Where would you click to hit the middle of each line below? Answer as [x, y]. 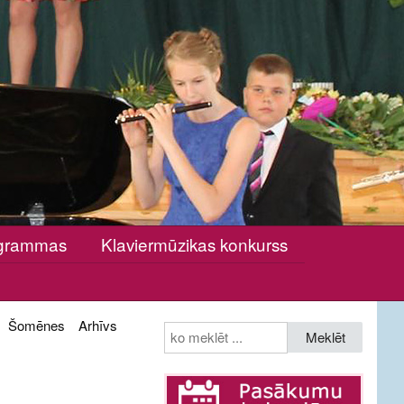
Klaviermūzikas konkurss [194, 244]
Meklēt [325, 336]
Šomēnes [36, 325]
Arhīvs [97, 325]
